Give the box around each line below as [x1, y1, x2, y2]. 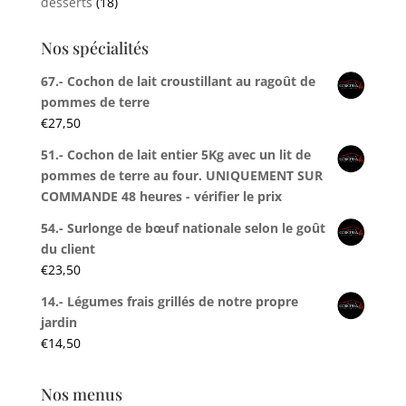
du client [40, 240, 95, 258]
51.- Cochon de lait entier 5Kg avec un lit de [40, 146, 311, 164]
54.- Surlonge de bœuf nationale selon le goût [40, 219, 325, 237]
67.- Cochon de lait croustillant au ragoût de [40, 72, 315, 91]
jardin [40, 314, 77, 332]
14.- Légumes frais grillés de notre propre [40, 293, 298, 311]
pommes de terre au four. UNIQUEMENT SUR [40, 167, 323, 185]
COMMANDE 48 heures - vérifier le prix [40, 188, 282, 206]
